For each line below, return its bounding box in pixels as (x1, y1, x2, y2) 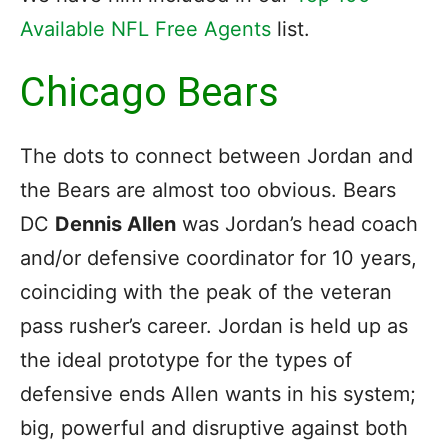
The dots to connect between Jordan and (20, 144, 413, 169)
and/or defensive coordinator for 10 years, (20, 246, 417, 271)
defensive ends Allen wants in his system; (20, 382, 416, 407)
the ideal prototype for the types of (20, 348, 352, 373)
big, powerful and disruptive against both (20, 416, 408, 441)
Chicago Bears (20, 68, 279, 116)
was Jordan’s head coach (176, 212, 418, 237)
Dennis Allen (55, 212, 176, 237)
